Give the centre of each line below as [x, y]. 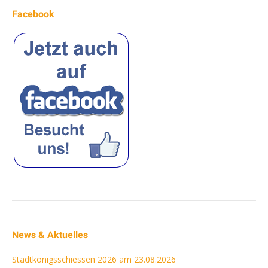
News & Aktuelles [50, 234]
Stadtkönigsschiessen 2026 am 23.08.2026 [94, 259]
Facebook [33, 14]
